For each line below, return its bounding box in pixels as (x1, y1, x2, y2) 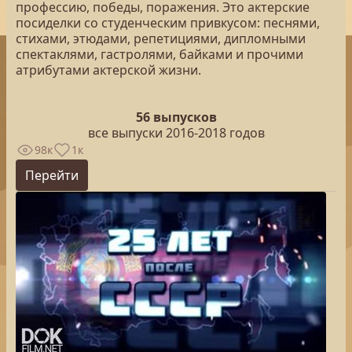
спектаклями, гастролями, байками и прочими (16, 46, 303, 63)
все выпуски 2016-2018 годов (87, 124, 265, 141)
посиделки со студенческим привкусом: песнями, (16, 14, 320, 31)
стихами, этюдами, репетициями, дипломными (16, 30, 306, 47)
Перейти (25, 167, 79, 184)
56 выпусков (135, 108, 217, 126)
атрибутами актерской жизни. (16, 61, 201, 79)
